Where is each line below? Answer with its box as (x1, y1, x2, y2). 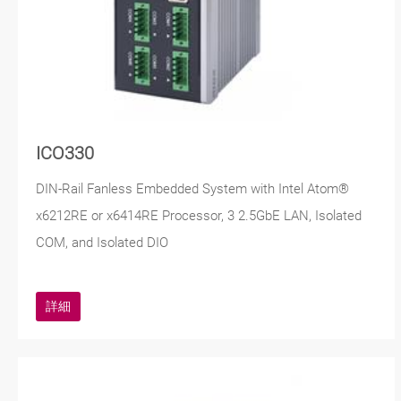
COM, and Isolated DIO (36, 235, 168, 252)
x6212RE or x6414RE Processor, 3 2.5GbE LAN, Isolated (36, 208, 362, 225)
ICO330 (36, 143, 94, 165)
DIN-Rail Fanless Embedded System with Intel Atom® (36, 181, 349, 198)
